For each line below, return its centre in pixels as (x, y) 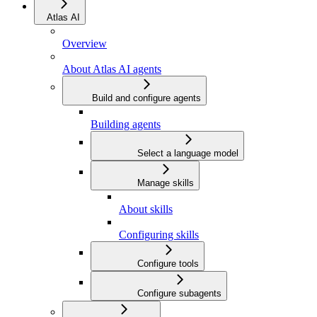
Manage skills (166, 183)
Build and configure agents (146, 98)
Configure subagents (179, 294)
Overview (85, 44)
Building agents (126, 125)
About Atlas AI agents (112, 69)
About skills (146, 209)
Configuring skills (159, 235)
